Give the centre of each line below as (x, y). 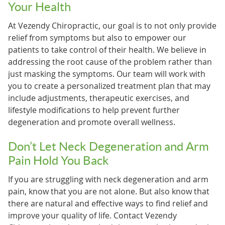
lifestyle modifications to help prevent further (94, 110)
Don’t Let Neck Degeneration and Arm (108, 146)
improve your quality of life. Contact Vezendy (92, 215)
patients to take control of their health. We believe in (107, 49)
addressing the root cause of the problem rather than (110, 62)
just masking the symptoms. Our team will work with (106, 74)
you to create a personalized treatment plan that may (109, 86)
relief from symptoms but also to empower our (97, 37)
